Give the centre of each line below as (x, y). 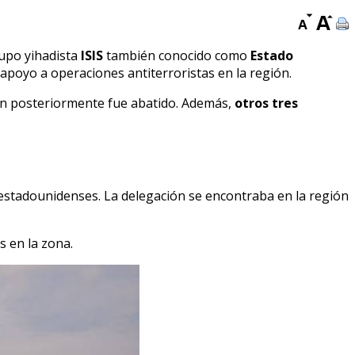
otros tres (266, 103)
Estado (272, 55)
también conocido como (178, 55)
